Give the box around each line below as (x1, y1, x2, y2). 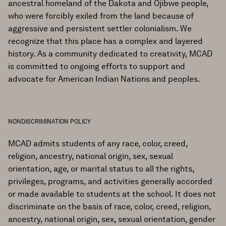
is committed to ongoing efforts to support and (8, 62, 185, 72)
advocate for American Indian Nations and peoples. (8, 74, 200, 84)
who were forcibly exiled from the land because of (8, 11, 194, 21)
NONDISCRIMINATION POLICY (8, 118, 91, 126)
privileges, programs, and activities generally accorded (8, 177, 212, 187)
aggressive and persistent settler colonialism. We (8, 24, 192, 34)
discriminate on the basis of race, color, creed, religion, (8, 202, 211, 212)
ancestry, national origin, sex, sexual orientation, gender (8, 214, 215, 224)
